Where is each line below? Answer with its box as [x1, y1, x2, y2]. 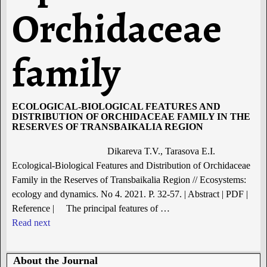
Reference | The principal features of [11, 203, 160, 213]
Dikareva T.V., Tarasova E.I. [107, 145, 215, 156]
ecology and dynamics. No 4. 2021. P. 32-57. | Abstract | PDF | [11, 188, 248, 199]
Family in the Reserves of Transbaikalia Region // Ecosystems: [11, 174, 246, 185]
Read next [11, 217, 50, 228]
